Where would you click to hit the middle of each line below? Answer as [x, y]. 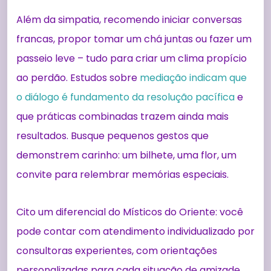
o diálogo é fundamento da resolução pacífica [126, 97]
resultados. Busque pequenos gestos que [113, 135]
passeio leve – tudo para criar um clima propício [132, 58]
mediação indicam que [193, 77]
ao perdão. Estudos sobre [78, 77]
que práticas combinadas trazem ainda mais [122, 116]
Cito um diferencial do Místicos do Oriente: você [130, 212]
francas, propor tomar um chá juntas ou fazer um [134, 39]
